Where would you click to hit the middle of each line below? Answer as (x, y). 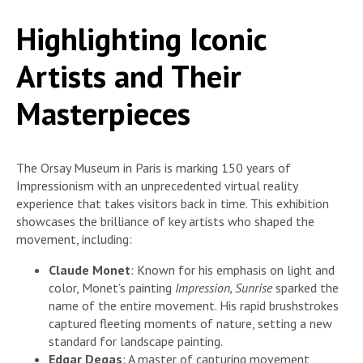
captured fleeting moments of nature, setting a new (190, 323)
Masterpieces (103, 113)
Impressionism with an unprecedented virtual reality (157, 185)
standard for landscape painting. (136, 341)
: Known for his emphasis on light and (233, 269)
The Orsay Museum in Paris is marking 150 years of (154, 167)
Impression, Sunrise (224, 287)
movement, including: (74, 239)
